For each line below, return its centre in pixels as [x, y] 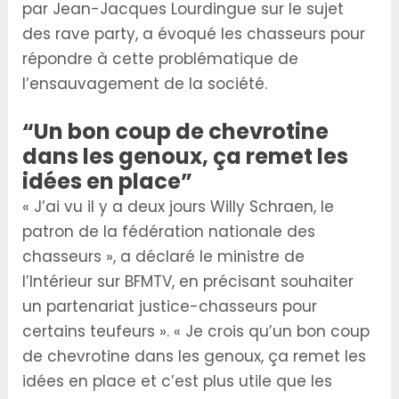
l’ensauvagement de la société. [145, 84]
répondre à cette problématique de [161, 59]
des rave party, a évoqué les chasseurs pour [194, 34]
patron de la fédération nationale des [169, 232]
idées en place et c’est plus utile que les [178, 382]
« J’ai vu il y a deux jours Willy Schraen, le [179, 207]
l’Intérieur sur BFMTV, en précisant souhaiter [188, 282]
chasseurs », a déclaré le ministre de [164, 257]
